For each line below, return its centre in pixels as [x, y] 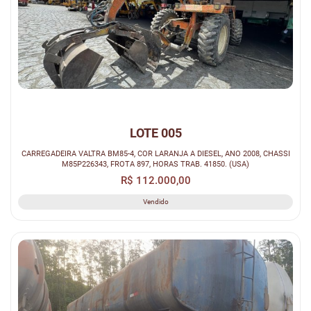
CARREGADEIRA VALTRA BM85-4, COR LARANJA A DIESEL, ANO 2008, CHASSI [79, 153]
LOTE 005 [155, 133]
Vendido [155, 201]
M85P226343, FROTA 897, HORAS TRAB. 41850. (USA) [155, 163]
